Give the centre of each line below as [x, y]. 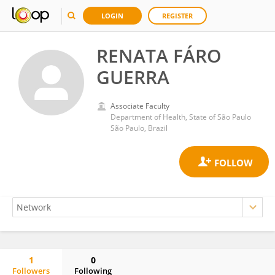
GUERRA [133, 77]
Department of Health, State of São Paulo [181, 117]
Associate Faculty [140, 106]
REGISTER [177, 16]
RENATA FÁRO [159, 56]
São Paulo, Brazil [139, 128]
